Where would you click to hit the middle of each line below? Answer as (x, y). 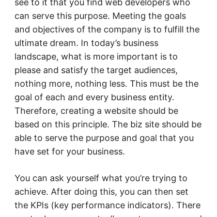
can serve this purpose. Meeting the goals (100, 15)
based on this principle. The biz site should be (108, 124)
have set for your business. (70, 151)
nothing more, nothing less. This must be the (107, 83)
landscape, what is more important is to (96, 56)
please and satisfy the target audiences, (96, 70)
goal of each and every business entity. (94, 97)
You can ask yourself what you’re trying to (101, 178)
